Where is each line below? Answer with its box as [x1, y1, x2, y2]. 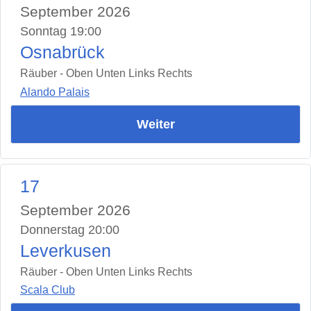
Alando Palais [20, 85, 90, 98]
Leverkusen [20, 241, 111, 260]
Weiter [136, 117, 175, 131]
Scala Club [20, 284, 75, 296]
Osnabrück [20, 43, 105, 62]
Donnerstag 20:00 [20, 222, 119, 237]
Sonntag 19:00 [20, 24, 101, 39]
